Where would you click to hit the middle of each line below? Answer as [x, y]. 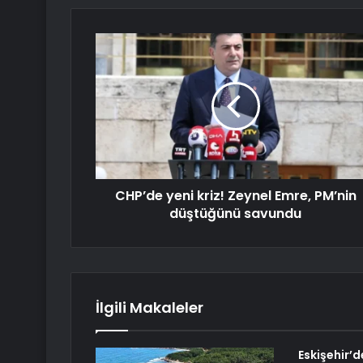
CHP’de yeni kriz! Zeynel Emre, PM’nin [235, 196]
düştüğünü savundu [235, 214]
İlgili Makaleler [149, 308]
